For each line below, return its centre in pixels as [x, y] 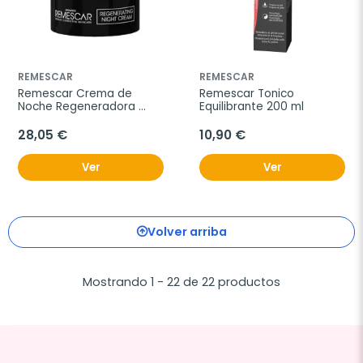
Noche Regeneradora [77, 107]
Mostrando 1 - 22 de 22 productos [181, 282]
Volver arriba [187, 232]
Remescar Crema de [75, 94]
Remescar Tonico [247, 94]
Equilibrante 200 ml [252, 107]
